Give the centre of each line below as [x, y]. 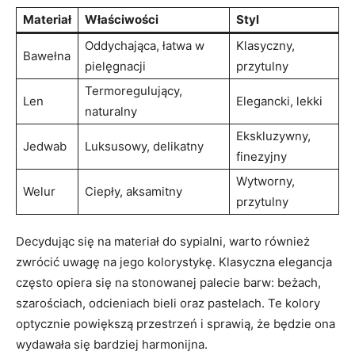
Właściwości [122, 19]
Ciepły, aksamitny [134, 191]
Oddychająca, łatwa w [145, 46]
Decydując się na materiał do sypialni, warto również [163, 241]
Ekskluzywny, [273, 136]
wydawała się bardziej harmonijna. [112, 344]
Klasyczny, [265, 46]
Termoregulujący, [134, 91]
